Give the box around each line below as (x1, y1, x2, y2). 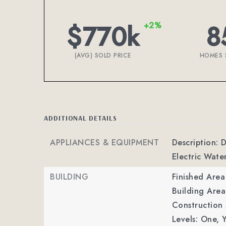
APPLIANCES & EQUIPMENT (50, 137, 159, 148)
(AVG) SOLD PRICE (74, 51, 132, 60)
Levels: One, (172, 213, 219, 225)
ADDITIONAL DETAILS (44, 114, 117, 122)
